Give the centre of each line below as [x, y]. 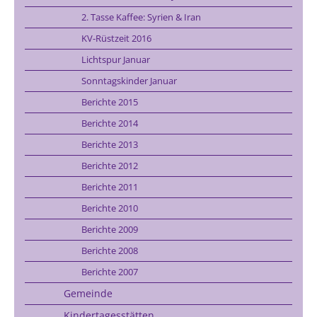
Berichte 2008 [110, 250]
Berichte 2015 [110, 102]
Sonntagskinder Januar [129, 80]
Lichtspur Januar [116, 59]
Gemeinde [88, 293]
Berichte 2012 [110, 165]
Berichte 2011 [110, 186]
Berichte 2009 [110, 229]
